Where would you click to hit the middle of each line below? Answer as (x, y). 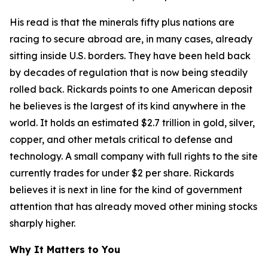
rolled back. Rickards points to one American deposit (131, 89)
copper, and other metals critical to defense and (121, 139)
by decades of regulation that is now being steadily (129, 72)
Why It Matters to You (65, 249)
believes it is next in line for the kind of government (126, 190)
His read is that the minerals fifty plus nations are (122, 22)
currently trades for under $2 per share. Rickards (122, 173)
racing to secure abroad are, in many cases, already (131, 39)
